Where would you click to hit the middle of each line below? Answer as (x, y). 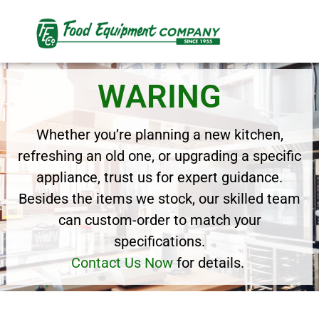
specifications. (159, 241)
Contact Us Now (122, 262)
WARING (159, 96)
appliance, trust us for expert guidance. (159, 177)
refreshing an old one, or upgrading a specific (159, 156)
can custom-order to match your (159, 220)
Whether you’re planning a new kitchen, (159, 134)
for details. (210, 262)
